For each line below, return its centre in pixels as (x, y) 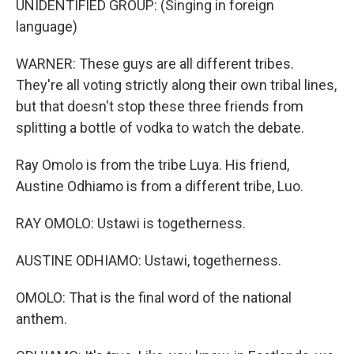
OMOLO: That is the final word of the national (154, 298)
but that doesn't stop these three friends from (160, 106)
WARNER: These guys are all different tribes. (155, 64)
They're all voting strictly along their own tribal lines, (176, 85)
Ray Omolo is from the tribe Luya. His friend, (153, 165)
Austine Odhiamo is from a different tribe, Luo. (160, 186)
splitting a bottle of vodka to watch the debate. (160, 128)
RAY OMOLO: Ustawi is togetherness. (131, 223)
